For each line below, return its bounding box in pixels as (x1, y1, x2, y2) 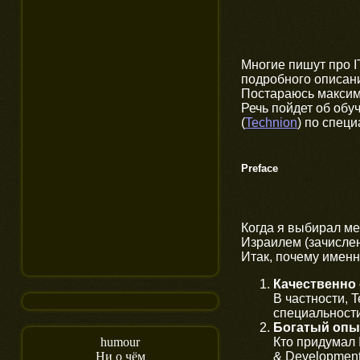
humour (100, 335, 141, 349)
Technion (245, 115, 297, 129)
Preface (241, 162, 278, 174)
